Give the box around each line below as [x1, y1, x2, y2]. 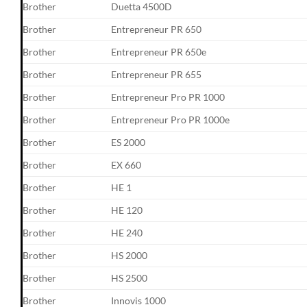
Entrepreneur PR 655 [111, 68, 202, 80]
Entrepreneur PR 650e [111, 45, 207, 58]
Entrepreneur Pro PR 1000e [111, 113, 230, 125]
